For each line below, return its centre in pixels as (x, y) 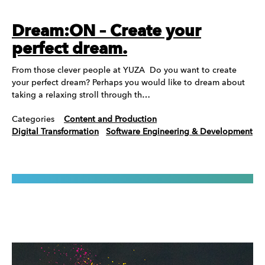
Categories (33, 120)
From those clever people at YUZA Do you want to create (124, 71)
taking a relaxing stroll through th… (81, 96)
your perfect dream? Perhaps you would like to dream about (128, 83)
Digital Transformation (55, 132)
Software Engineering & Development (179, 132)
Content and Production (110, 120)
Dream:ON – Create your (106, 32)
